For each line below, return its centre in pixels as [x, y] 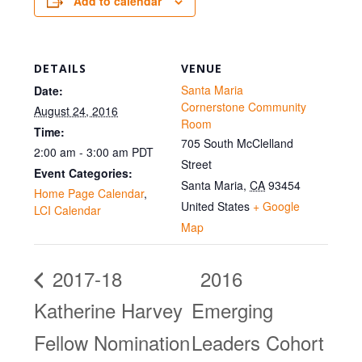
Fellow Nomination [112, 343]
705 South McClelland [237, 143]
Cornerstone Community [244, 107]
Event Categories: [84, 173]
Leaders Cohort [257, 343]
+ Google [276, 206]
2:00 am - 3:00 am [83, 152]
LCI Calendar [68, 210]
